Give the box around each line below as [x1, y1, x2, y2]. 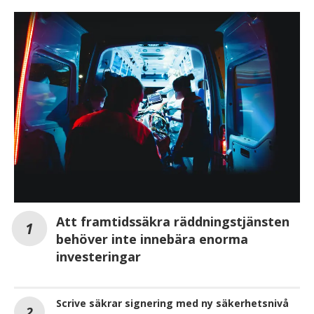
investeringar [56, 247, 141, 265]
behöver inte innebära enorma [56, 230, 248, 247]
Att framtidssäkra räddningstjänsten [56, 212, 289, 230]
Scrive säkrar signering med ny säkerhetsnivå [56, 296, 289, 310]
